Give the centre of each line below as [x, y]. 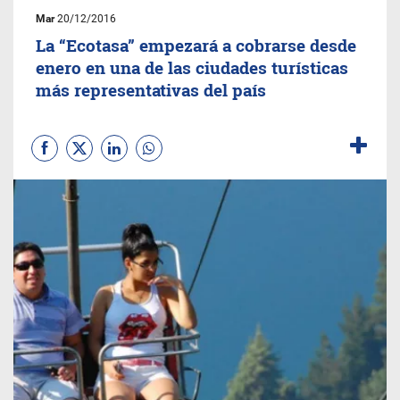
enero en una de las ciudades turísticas [192, 67]
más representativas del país [151, 90]
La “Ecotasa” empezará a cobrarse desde [196, 45]
